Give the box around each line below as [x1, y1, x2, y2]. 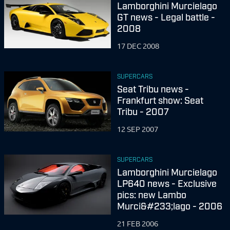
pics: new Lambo [117, 188, 186, 200]
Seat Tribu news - [117, 83, 189, 94]
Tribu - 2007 [117, 105, 169, 117]
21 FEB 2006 [117, 219, 158, 228]
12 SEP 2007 [117, 124, 158, 134]
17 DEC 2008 [117, 41, 159, 51]
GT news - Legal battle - [117, 11, 215, 22]
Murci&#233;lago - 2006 [117, 200, 222, 211]
